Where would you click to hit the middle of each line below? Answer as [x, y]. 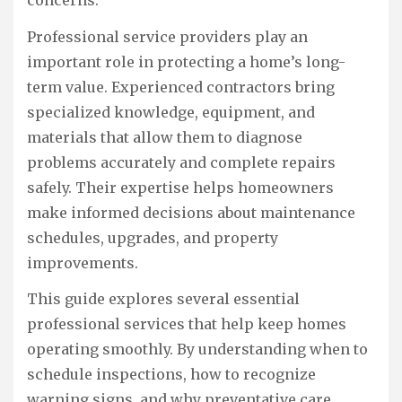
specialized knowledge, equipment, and [171, 112]
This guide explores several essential [163, 299]
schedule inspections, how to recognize [171, 375]
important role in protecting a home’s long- [186, 61]
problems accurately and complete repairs [181, 162]
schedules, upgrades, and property [153, 237]
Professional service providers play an [167, 36]
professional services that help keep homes [187, 324]
